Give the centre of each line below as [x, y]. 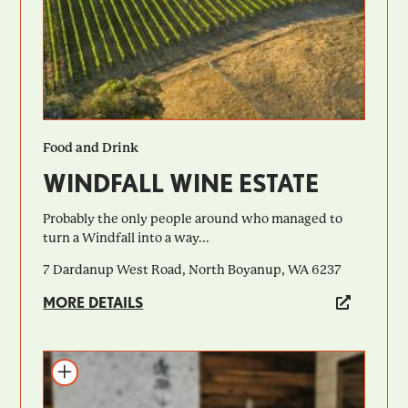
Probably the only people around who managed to [193, 219]
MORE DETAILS [93, 303]
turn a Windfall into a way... [127, 238]
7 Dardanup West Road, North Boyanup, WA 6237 [193, 270]
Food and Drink [91, 148]
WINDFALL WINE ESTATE [181, 184]
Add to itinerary [100, 369]
